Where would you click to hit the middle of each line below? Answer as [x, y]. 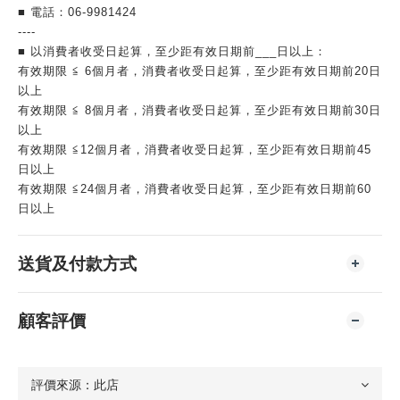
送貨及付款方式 [77, 263]
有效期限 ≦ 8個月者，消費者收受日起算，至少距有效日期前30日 [200, 110]
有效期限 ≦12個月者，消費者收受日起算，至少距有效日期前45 [195, 149]
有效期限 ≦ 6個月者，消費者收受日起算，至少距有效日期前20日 [200, 71]
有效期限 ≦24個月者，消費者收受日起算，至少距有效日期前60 [195, 188]
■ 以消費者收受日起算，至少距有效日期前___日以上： [172, 51]
